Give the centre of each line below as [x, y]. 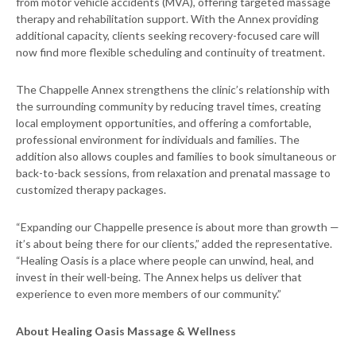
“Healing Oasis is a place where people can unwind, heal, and [165, 261]
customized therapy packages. [91, 190]
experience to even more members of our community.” [149, 294]
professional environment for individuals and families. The [158, 140]
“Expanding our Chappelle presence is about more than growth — [178, 227]
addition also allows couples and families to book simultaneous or [176, 157]
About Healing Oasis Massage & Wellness [126, 331]
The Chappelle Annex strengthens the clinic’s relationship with [173, 90]
